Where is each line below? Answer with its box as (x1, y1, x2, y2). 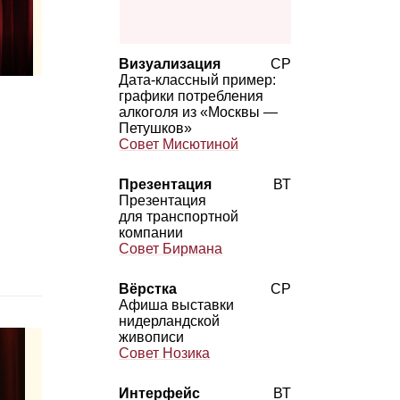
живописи (119, 329, 185, 345)
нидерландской (119, 312, 221, 329)
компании (119, 224, 184, 240)
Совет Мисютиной (119, 136, 239, 152)
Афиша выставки (119, 296, 235, 312)
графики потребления (119, 87, 264, 104)
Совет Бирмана (119, 240, 223, 256)
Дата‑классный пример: (119, 71, 277, 87)
